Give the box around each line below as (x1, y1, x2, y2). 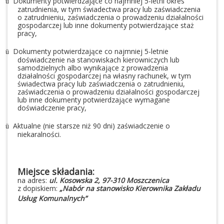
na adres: (17, 175, 49, 185)
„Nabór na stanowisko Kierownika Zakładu (59, 183, 200, 193)
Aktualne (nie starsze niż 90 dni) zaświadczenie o (13, 121, 170, 131)
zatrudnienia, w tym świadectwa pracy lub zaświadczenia (17, 4, 200, 14)
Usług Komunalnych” (17, 193, 87, 203)
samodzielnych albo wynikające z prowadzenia (17, 63, 168, 73)
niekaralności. (17, 129, 61, 139)
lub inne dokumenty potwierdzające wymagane (17, 95, 170, 105)
